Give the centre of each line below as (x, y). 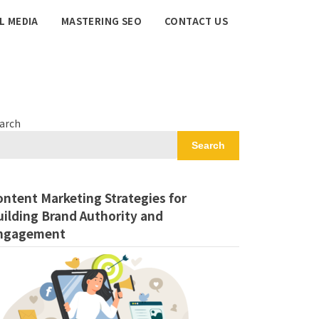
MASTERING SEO (101, 21)
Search (208, 145)
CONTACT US (196, 21)
